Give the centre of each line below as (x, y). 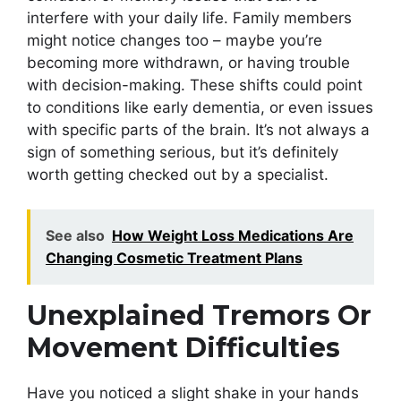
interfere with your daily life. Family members (189, 18)
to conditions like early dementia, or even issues (200, 108)
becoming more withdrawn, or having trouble (188, 63)
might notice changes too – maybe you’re (175, 41)
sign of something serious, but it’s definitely (183, 153)
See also (75, 235)
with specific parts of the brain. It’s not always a (198, 130)
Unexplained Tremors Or (199, 315)
